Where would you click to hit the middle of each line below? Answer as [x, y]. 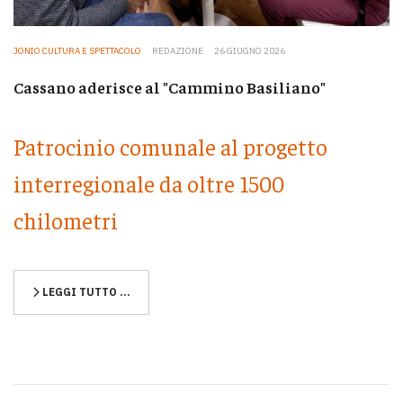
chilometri [66, 219]
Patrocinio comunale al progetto [170, 146]
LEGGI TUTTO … [85, 291]
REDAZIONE [178, 51]
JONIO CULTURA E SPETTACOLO [77, 51]
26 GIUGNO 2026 [250, 51]
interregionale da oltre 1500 [149, 183]
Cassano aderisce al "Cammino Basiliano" [170, 87]
